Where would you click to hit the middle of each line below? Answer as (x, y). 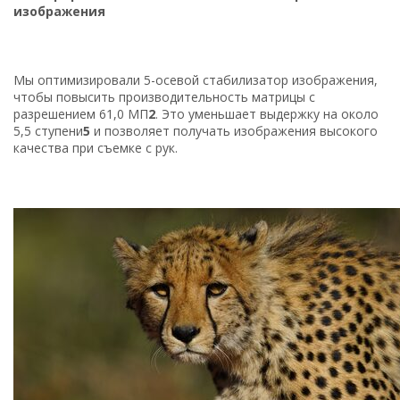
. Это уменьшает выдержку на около (267, 113)
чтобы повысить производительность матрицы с (164, 96)
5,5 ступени (48, 130)
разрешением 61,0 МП (81, 113)
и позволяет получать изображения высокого (234, 130)
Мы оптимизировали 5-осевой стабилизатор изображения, (196, 79)
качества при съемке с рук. (96, 147)
